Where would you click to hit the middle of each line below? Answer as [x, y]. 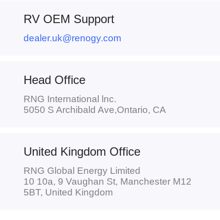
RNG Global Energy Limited [82, 171]
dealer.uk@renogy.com [72, 38]
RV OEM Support [69, 19]
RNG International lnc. [70, 99]
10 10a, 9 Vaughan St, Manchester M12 [107, 182]
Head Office [54, 80]
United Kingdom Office [82, 151]
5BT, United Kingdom [68, 192]
